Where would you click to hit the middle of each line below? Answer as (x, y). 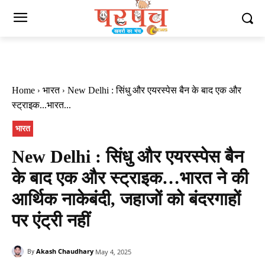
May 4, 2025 (113, 251)
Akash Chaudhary (65, 251)
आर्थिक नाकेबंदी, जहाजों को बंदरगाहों (126, 199)
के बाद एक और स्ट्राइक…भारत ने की (130, 177)
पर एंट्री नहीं (51, 220)
